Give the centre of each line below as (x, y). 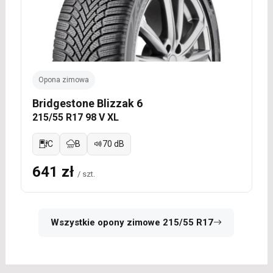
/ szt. (86, 174)
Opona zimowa (63, 80)
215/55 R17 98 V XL (75, 117)
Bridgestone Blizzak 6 (87, 103)
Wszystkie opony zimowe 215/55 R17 (132, 222)
